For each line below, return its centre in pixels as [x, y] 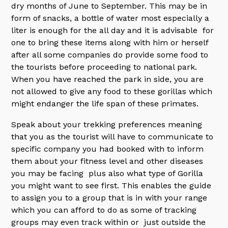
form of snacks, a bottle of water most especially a [110, 18]
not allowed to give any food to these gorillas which [112, 91]
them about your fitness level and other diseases [107, 161]
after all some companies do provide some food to [110, 55]
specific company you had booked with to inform [108, 149]
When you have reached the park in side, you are [108, 79]
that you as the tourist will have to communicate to [112, 137]
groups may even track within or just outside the [109, 222]
